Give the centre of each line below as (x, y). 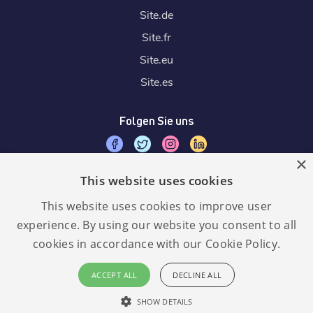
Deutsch (92, 294)
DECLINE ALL (197, 275)
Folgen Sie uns (156, 121)
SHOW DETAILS (165, 301)
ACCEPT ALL (114, 275)
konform (226, 287)
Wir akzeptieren (156, 181)
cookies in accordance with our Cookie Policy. (156, 244)
